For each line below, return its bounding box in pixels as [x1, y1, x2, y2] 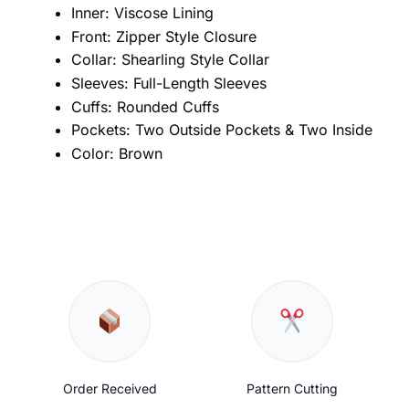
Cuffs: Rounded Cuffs [70, 97, 219, 116]
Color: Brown [70, 143, 163, 163]
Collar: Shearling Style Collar [70, 50, 269, 69]
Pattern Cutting [246, 380, 338, 396]
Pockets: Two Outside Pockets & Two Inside [70, 121, 372, 140]
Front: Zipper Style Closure [70, 26, 257, 46]
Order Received [62, 380, 157, 396]
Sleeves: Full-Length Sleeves [70, 73, 267, 92]
